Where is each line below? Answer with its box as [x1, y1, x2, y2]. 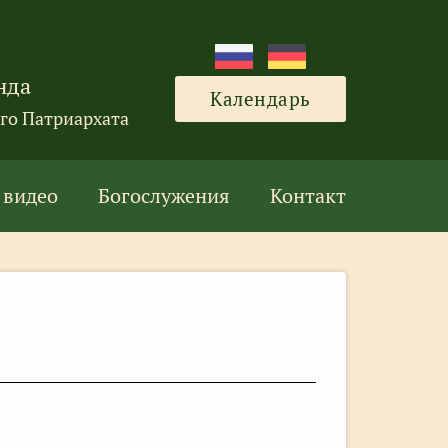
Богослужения [98, 181, 230, 209]
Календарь [210, 86, 311, 112]
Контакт [270, 181, 346, 209]
